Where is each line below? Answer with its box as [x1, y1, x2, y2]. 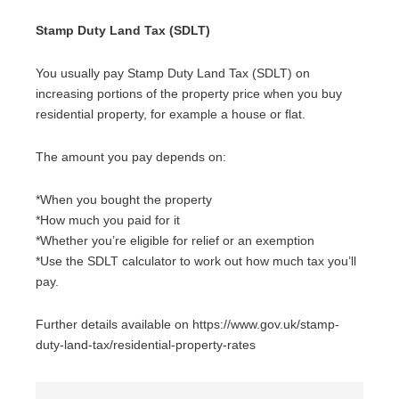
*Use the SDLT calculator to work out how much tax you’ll [36, 254, 356, 269]
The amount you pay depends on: [36, 150, 226, 165]
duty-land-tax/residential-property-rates [36, 338, 256, 353]
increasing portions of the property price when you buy [36, 86, 342, 102]
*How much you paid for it [36, 213, 180, 228]
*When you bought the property [36, 192, 212, 208]
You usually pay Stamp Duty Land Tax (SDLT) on [36, 66, 310, 81]
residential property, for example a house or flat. [36, 107, 305, 122]
